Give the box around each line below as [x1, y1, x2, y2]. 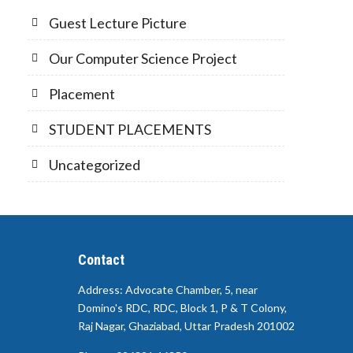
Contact [77, 251, 124, 268]
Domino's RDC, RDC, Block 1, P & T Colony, [77, 300, 287, 314]
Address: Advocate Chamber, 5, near [77, 282, 258, 296]
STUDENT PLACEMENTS [49, 120, 211, 138]
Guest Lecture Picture [49, 13, 187, 32]
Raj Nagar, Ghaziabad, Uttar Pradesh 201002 [77, 318, 295, 333]
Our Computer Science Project [49, 49, 237, 67]
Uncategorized [49, 155, 140, 173]
